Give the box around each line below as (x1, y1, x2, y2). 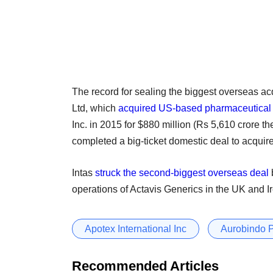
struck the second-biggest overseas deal (95, 167, 269, 178)
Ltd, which (72, 102, 118, 113)
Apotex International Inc (85, 223, 186, 234)
